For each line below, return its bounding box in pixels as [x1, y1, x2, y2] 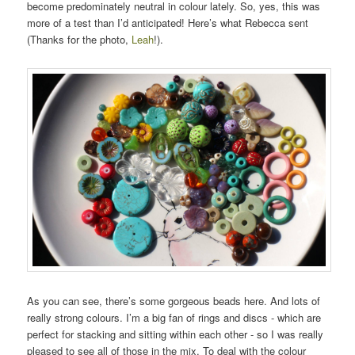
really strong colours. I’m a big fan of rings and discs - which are [27, 310, 322, 326]
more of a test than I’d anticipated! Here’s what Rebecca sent [27, 15, 309, 31]
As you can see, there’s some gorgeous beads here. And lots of [27, 293, 321, 309]
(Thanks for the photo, [27, 32, 132, 48]
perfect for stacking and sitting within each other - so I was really [27, 326, 324, 342]
